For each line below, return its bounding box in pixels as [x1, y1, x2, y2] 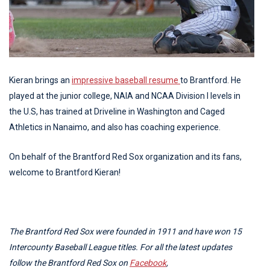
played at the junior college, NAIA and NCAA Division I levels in [9, 90, 240, 101]
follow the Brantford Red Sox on [9, 257, 130, 268]
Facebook [130, 257, 166, 268]
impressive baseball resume [72, 75, 180, 85]
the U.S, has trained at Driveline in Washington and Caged [9, 106, 225, 116]
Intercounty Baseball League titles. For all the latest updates [9, 242, 232, 252]
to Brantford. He [180, 75, 241, 85]
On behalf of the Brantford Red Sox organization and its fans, [9, 151, 242, 162]
